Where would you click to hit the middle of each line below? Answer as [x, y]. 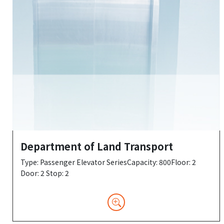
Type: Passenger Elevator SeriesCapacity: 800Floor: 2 [108, 162]
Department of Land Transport [97, 146]
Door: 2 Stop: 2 [45, 173]
